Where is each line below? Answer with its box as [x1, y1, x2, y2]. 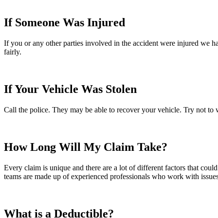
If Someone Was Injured [4, 16, 125, 29]
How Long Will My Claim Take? [4, 141, 167, 154]
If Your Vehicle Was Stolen [4, 83, 137, 96]
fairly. [4, 48, 21, 56]
